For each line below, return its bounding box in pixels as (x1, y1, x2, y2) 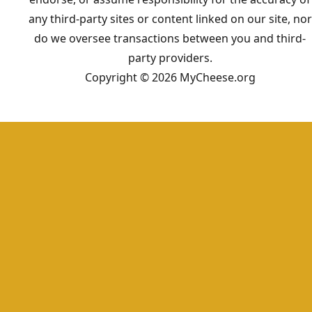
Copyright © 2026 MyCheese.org (84, 70, 256, 86)
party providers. (127, 50, 212, 66)
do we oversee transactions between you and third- (34, 31, 306, 47)
